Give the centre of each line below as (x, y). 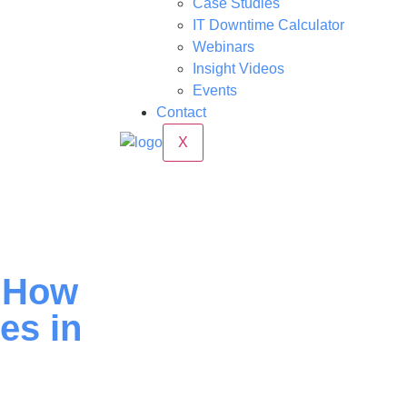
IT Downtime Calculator (268, 25)
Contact (181, 112)
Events (215, 90)
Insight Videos (238, 69)
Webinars (223, 47)
